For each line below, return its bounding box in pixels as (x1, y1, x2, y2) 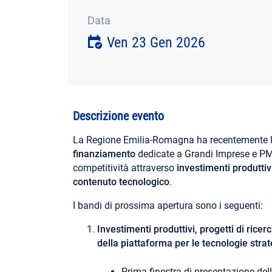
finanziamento (73, 148, 136, 160)
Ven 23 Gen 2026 (107, 33, 205, 51)
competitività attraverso (73, 161, 177, 174)
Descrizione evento (73, 108, 165, 123)
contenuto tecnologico (73, 175, 170, 188)
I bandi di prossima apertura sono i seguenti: (73, 199, 263, 211)
